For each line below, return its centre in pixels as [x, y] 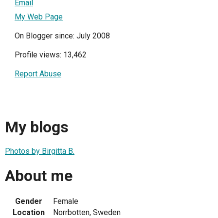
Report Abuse [38, 73]
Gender [29, 201]
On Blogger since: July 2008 [62, 36]
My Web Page [39, 17]
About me [39, 175]
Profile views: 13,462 [51, 54]
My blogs [37, 127]
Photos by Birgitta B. [40, 151]
